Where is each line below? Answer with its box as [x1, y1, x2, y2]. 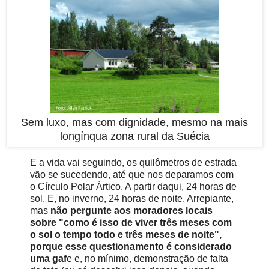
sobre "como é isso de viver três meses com [30, 217, 232, 228]
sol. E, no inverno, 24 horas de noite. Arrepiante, [30, 193, 234, 204]
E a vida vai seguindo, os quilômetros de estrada [30, 157, 237, 168]
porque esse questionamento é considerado [30, 241, 232, 252]
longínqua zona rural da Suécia [59, 130, 210, 143]
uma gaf [30, 253, 67, 264]
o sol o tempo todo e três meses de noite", [30, 229, 222, 240]
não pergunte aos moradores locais [50, 205, 213, 216]
